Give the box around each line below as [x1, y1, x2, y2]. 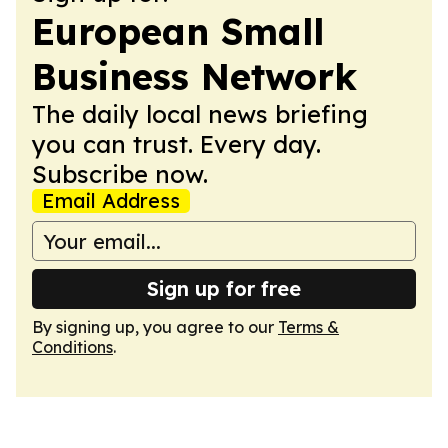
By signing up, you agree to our [32, 317, 278, 337]
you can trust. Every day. [32, 129, 321, 159]
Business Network [32, 54, 357, 99]
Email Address [42, 188, 180, 213]
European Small [32, 9, 324, 54]
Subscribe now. [32, 159, 208, 189]
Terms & [278, 317, 339, 337]
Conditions [32, 337, 113, 357]
